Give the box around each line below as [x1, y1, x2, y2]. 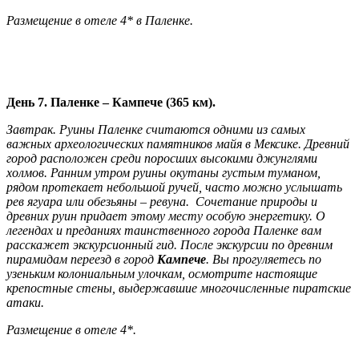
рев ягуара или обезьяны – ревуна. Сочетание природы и [6, 195, 317, 209]
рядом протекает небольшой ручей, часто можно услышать [6, 180, 342, 195]
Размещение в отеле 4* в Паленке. [6, 14, 193, 28]
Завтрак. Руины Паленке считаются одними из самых [6, 123, 305, 137]
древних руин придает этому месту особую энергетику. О [6, 209, 325, 224]
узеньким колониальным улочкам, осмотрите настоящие [6, 267, 317, 281]
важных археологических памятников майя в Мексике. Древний [6, 137, 349, 151]
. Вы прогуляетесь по [206, 252, 321, 267]
